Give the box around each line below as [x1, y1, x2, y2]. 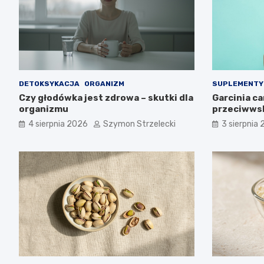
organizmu [19, 103, 68, 114]
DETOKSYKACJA [19, 79, 80, 88]
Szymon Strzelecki [103, 118, 176, 129]
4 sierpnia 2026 [28, 118, 88, 129]
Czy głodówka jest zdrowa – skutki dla [19, 92, 193, 103]
